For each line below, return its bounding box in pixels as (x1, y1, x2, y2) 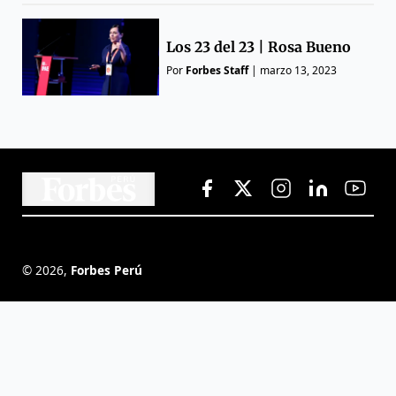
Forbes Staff (186, 62, 249, 78)
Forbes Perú (71, 261, 142, 278)
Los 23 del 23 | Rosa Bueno (166, 37, 352, 56)
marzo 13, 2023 (260, 62, 338, 78)
